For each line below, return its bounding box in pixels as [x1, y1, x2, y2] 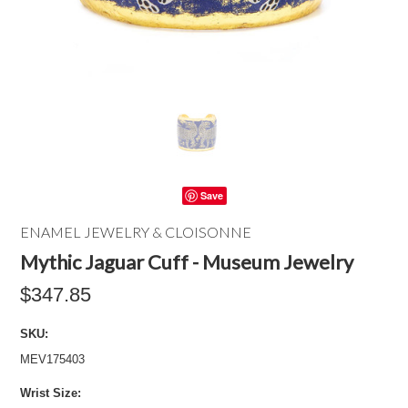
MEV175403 [20, 352, 86, 366]
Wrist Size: [20, 386, 82, 400]
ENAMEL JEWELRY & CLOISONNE [20, 223, 252, 240]
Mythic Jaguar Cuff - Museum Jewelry [20, 250, 354, 274]
